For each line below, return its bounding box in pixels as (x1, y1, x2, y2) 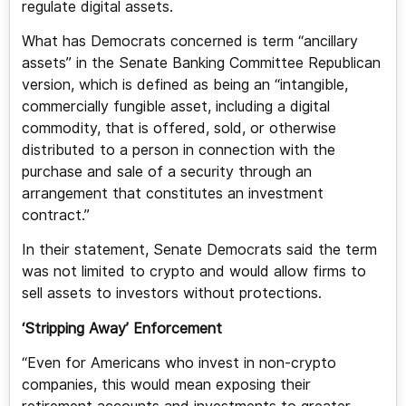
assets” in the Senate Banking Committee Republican (21, 54, 381, 72)
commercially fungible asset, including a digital (21, 98, 330, 116)
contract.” (21, 207, 94, 225)
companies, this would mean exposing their (21, 376, 311, 394)
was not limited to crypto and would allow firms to (21, 263, 366, 281)
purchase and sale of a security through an (21, 163, 312, 181)
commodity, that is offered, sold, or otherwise (21, 120, 336, 138)
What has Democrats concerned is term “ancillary (21, 33, 358, 51)
